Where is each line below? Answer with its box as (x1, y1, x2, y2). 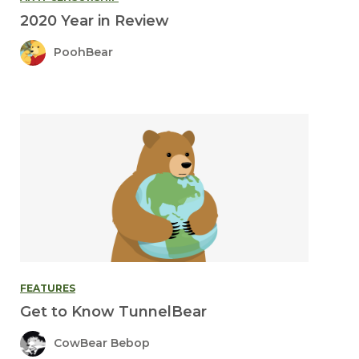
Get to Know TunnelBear (20, 302, 207, 321)
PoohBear (54, 45, 113, 60)
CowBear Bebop (54, 336, 150, 351)
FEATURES (20, 281, 75, 294)
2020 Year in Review (20, 11, 169, 30)
